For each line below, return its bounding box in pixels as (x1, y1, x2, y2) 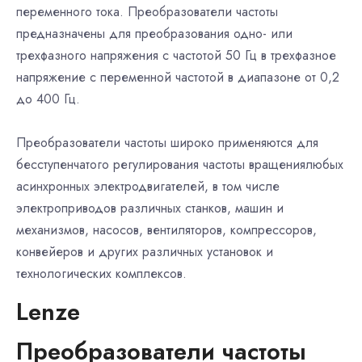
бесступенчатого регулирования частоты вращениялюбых (16, 155, 343, 174)
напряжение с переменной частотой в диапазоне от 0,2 (16, 68, 339, 86)
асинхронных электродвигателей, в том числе (16, 177, 280, 196)
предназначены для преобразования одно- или (16, 24, 293, 43)
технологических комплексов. (16, 264, 187, 283)
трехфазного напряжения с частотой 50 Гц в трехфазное (16, 46, 336, 65)
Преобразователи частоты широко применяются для (16, 133, 318, 152)
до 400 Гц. (16, 90, 80, 108)
